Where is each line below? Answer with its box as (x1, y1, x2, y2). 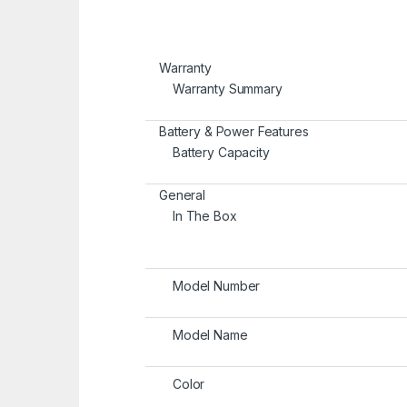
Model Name (173, 327, 248, 343)
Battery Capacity (173, 144, 270, 161)
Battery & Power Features (159, 124, 309, 140)
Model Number (173, 278, 261, 294)
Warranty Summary (173, 81, 283, 97)
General (159, 187, 206, 203)
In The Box (173, 208, 237, 224)
